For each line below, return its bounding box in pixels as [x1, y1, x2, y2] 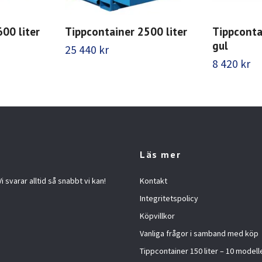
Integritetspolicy [140, 193, 198, 204]
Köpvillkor [140, 211, 175, 221]
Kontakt [140, 175, 167, 186]
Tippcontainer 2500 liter [65, 24, 187, 39]
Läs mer [140, 149, 181, 160]
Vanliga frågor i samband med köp [140, 228, 258, 239]
